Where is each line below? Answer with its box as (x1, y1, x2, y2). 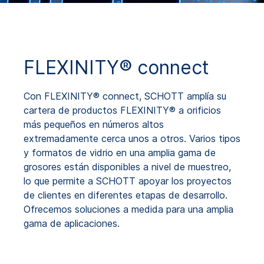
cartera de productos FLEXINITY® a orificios (24, 104, 221, 116)
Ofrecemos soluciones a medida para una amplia (24, 203, 233, 215)
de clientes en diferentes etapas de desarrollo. (24, 189, 227, 201)
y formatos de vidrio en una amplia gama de (24, 146, 216, 159)
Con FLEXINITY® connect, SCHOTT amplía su (24, 90, 226, 102)
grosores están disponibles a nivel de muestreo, (24, 160, 231, 173)
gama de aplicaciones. (24, 217, 120, 229)
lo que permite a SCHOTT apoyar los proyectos (24, 174, 232, 187)
